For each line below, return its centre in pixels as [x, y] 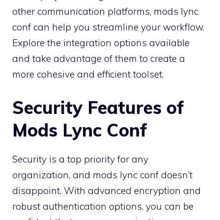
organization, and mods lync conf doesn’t [102, 175]
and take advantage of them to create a [99, 59]
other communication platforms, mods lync [105, 12]
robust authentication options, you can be [103, 206]
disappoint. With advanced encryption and [107, 190]
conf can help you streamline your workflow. [108, 27]
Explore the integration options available [101, 43]
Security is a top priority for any [80, 159]
